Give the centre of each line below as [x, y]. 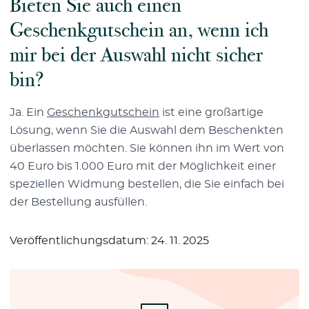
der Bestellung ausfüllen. [78, 202]
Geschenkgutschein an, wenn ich [139, 30]
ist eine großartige [211, 112]
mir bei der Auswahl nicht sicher [136, 54]
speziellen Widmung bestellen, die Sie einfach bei [147, 184]
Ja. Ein [28, 112]
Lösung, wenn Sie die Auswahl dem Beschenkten [147, 130]
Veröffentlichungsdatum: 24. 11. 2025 [109, 240]
